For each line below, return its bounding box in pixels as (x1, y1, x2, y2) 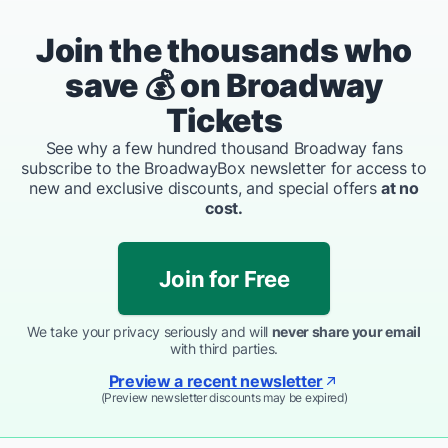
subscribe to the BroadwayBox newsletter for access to (21, 157, 427, 178)
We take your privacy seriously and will (27, 322, 272, 340)
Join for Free (158, 265, 290, 292)
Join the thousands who (36, 30, 412, 70)
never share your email (271, 322, 421, 340)
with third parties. (170, 339, 278, 357)
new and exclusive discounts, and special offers (29, 177, 382, 198)
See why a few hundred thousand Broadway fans (45, 137, 403, 158)
